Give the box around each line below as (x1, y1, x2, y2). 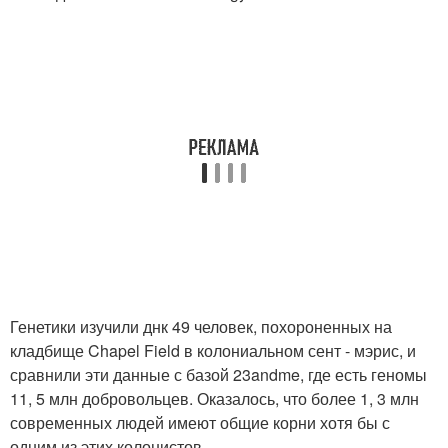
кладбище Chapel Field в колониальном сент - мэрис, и (10, 339, 416, 362)
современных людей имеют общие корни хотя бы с (10, 411, 390, 434)
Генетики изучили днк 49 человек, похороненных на (10, 315, 392, 338)
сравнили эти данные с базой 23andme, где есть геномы (10, 363, 427, 386)
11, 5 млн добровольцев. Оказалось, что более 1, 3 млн (10, 387, 419, 410)
